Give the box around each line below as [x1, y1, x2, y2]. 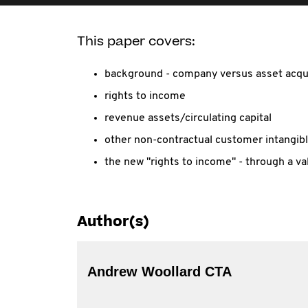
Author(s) [77, 212, 149, 232]
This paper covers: [77, 32, 195, 51]
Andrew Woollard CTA [205, 264, 232, 279]
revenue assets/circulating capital [104, 113, 272, 124]
